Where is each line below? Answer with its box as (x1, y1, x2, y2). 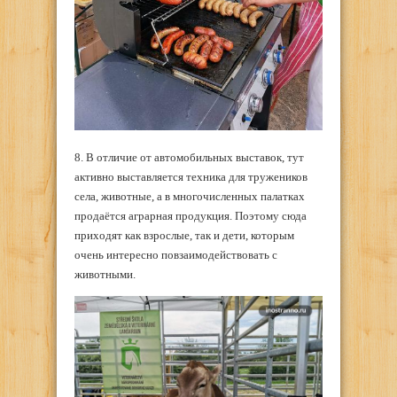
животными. (74, 268, 136, 282)
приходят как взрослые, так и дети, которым (74, 229, 294, 243)
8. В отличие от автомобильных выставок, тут (74, 151, 304, 165)
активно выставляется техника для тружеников (74, 170, 307, 184)
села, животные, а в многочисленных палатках (74, 190, 305, 204)
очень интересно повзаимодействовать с (74, 248, 277, 262)
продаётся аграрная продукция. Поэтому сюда (74, 209, 307, 223)
